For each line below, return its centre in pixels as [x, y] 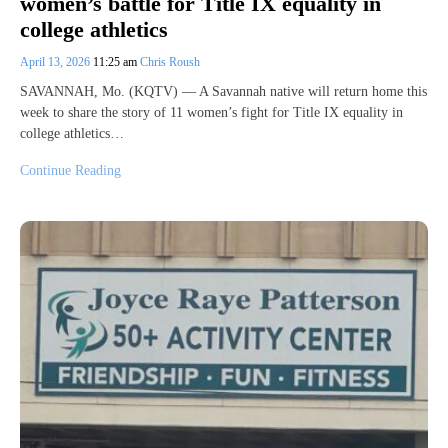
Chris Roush [170, 62]
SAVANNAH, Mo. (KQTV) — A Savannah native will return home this [223, 92]
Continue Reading [70, 171]
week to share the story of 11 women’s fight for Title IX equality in [211, 113]
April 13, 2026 [56, 62]
